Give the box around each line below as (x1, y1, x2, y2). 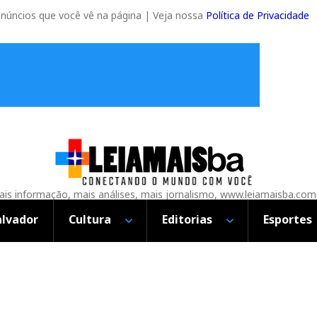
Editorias (162, 212, 212, 227)
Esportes (263, 212, 312, 227)
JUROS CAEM (106, 284, 211, 308)
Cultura (69, 212, 111, 227)
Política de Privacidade (206, 8, 309, 22)
